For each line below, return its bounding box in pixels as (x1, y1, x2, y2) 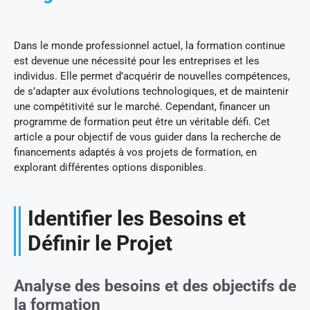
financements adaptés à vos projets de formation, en (14, 146, 257, 159)
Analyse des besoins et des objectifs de (14, 277, 296, 296)
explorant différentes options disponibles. (14, 161, 206, 174)
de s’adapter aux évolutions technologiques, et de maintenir (14, 85, 289, 98)
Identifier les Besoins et (28, 206, 246, 231)
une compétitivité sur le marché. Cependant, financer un (14, 100, 270, 113)
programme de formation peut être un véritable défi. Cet (14, 116, 270, 129)
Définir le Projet (28, 231, 172, 256)
